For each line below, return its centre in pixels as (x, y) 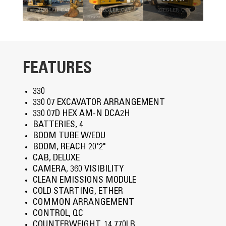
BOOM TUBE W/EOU (69, 136)
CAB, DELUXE (56, 159)
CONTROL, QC (58, 214)
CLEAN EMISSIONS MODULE (84, 181)
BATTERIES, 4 (58, 125)
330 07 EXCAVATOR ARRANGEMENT (99, 103)
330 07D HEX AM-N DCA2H (81, 114)
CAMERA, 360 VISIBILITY (78, 170)
